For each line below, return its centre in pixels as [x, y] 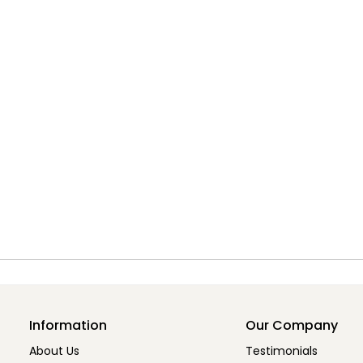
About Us [54, 351]
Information [68, 326]
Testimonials [281, 351]
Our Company [291, 326]
